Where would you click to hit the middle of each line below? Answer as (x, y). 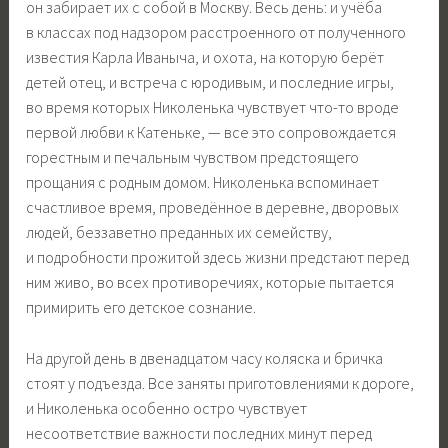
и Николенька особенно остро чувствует (167, 407)
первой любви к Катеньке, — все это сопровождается (211, 132)
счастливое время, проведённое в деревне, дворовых (213, 207)
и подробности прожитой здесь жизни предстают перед (218, 257)
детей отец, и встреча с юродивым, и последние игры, (210, 82)
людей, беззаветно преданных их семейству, (179, 232)
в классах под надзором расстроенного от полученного (216, 32)
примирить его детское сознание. (141, 307)
